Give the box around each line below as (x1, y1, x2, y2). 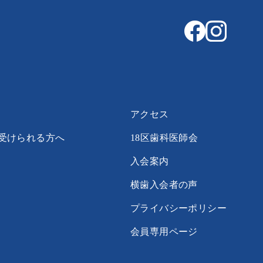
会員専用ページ (130, 226, 198, 237)
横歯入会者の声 (130, 179, 198, 190)
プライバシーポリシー (130, 203, 227, 213)
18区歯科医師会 (130, 132, 198, 143)
